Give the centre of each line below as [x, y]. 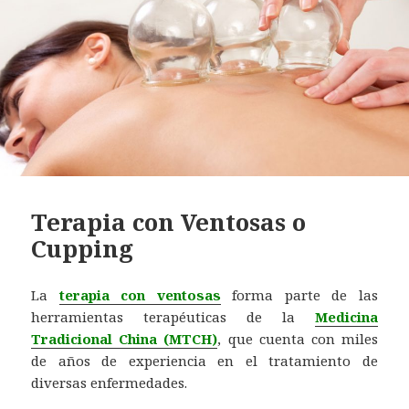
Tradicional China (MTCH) [125, 339]
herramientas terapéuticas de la [173, 317]
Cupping [83, 249]
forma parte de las [299, 295]
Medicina [346, 317]
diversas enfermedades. [110, 383]
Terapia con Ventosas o [169, 222]
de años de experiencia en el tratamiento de [204, 361]
